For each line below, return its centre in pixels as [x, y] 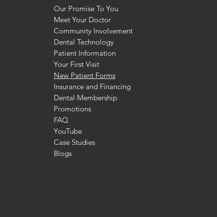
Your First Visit [76, 64]
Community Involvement [93, 31]
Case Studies [74, 142]
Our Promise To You [86, 8]
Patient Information [85, 53]
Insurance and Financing [92, 86]
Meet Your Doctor [82, 20]
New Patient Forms [84, 75]
